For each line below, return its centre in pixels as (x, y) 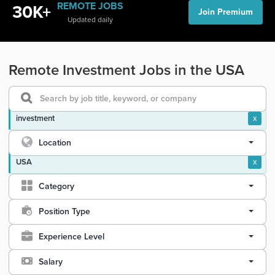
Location (55, 143)
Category (56, 186)
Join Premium (226, 12)
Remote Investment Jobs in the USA (126, 70)
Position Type (64, 211)
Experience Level (72, 237)
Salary (51, 262)
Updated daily (90, 19)
